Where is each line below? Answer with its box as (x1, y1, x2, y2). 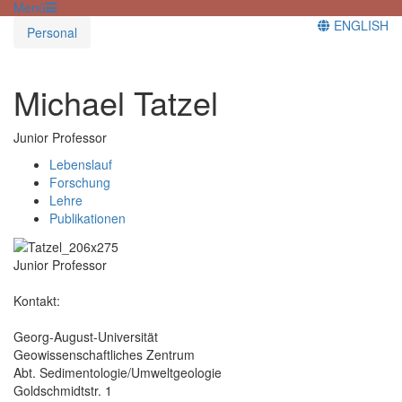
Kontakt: (13, 291, 60, 310)
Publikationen (49, 208, 126, 227)
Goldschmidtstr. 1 (13, 380, 112, 399)
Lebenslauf (49, 154, 112, 173)
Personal (27, 22, 77, 41)
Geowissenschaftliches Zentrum (13, 345, 195, 363)
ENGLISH (330, 15, 389, 34)
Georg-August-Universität (13, 327, 158, 345)
